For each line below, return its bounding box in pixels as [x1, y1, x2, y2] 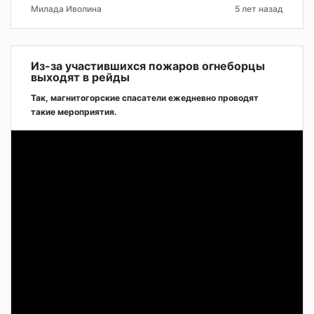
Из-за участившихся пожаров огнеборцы [31, 58, 265, 73]
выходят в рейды [31, 69, 130, 84]
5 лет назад [235, 3, 283, 14]
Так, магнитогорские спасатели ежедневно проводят [31, 92, 259, 103]
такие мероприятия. [31, 106, 117, 117]
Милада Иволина [31, 3, 102, 14]
